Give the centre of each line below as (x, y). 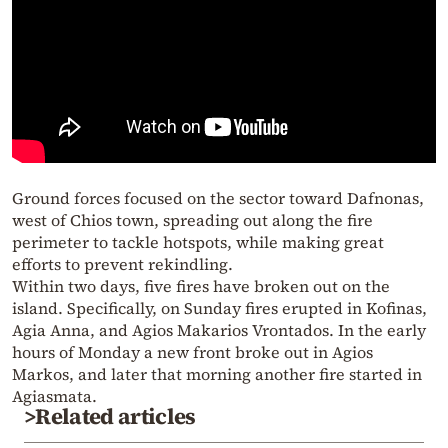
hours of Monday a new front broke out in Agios (192, 352)
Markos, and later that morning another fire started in (217, 374)
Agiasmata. (54, 396)
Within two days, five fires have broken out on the (201, 286)
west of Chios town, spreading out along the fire (192, 220)
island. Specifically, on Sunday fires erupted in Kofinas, (219, 308)
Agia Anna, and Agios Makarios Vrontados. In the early (219, 330)
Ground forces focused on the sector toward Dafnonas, (218, 198)
